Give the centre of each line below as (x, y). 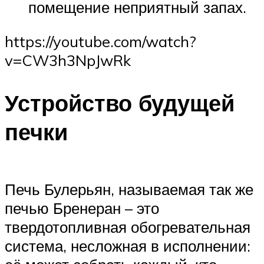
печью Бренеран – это (82, 208)
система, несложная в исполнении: (128, 246)
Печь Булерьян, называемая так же (129, 189)
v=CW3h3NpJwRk (68, 60)
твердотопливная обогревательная (128, 227)
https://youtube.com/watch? (100, 42)
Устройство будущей (120, 103)
